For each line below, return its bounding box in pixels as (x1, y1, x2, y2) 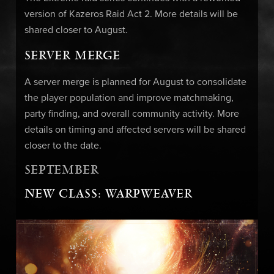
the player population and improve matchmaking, (24, 93, 234, 103)
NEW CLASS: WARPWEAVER (24, 187, 193, 202)
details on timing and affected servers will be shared (24, 125, 246, 135)
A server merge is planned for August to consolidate (24, 77, 246, 87)
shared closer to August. (24, 25, 128, 35)
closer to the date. (24, 141, 102, 151)
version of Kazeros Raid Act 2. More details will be (24, 9, 238, 20)
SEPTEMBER (24, 163, 99, 178)
